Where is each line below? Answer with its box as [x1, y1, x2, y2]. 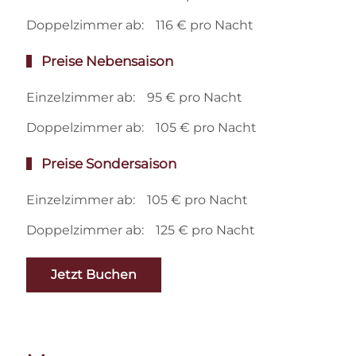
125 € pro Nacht [156, 222, 256, 238]
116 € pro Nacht [156, 17, 254, 33]
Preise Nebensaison [38, 52, 174, 69]
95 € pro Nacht [147, 89, 243, 105]
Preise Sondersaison [38, 155, 177, 172]
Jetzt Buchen [51, 266, 137, 282]
